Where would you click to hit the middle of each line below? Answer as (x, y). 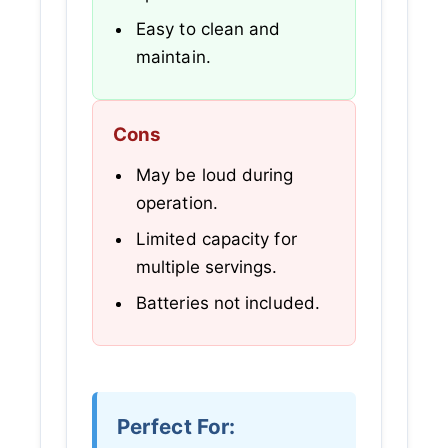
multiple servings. (207, 267)
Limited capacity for (216, 239)
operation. (177, 203)
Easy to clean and (208, 29)
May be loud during (215, 175)
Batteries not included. (228, 303)
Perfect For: (176, 426)
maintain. (173, 57)
